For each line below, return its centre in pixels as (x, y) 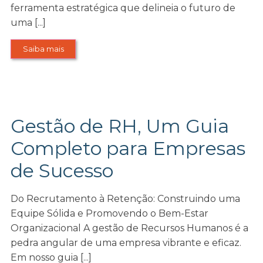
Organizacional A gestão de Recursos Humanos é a (130, 228)
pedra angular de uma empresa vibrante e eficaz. (126, 243)
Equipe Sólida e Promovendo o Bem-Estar (110, 214)
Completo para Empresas (128, 149)
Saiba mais (43, 49)
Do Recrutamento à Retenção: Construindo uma (126, 199)
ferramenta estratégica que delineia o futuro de (123, 8)
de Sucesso (62, 171)
